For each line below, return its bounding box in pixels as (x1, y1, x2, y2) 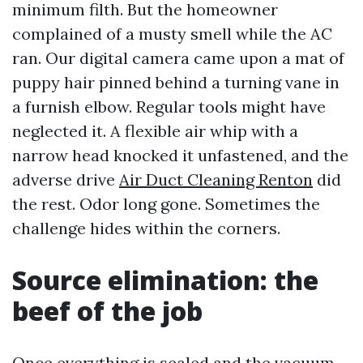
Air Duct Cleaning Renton (119, 169, 313, 190)
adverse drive (12, 169, 119, 190)
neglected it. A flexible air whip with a (12, 121, 298, 141)
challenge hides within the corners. (12, 218, 280, 238)
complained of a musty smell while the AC (12, 23, 332, 44)
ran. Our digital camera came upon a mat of (12, 48, 344, 68)
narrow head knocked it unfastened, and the (12, 145, 348, 165)
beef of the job (12, 293, 203, 328)
